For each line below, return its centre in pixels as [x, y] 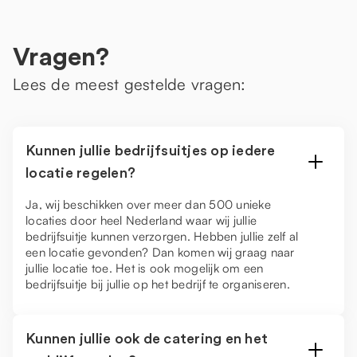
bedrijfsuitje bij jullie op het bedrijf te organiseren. [158, 284]
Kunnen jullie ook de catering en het [147, 339]
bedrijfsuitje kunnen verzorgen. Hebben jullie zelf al [162, 236]
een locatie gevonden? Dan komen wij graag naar [160, 252]
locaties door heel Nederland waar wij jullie [141, 220]
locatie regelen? [80, 173]
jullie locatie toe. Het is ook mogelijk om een [145, 268]
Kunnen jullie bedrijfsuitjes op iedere [151, 151]
